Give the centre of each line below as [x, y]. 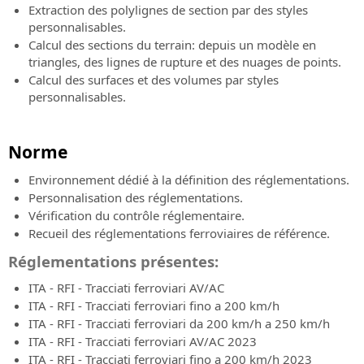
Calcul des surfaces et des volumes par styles [154, 80]
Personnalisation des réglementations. [136, 198]
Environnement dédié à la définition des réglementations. [189, 180]
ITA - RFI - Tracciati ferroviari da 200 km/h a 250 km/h [179, 324]
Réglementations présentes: [113, 262]
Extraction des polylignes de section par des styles [168, 10]
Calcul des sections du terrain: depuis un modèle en [172, 45]
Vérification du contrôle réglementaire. [136, 216]
